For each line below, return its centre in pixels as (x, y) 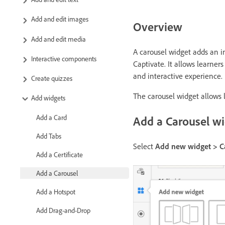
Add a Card (51, 118)
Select (144, 146)
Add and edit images (60, 19)
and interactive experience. (178, 76)
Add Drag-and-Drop (63, 210)
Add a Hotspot (56, 192)
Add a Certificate (60, 155)
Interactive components (64, 58)
